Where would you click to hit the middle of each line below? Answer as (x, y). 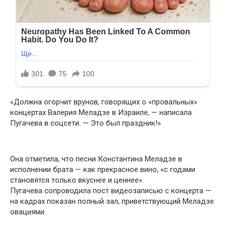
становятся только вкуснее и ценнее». (77, 180)
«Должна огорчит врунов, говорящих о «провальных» (104, 102)
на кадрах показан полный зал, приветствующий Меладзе (112, 201)
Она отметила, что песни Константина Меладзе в (96, 159)
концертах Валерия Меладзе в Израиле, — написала (101, 112)
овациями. (28, 212)
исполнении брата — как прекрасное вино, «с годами (103, 169)
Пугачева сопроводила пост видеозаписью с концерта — (111, 190)
